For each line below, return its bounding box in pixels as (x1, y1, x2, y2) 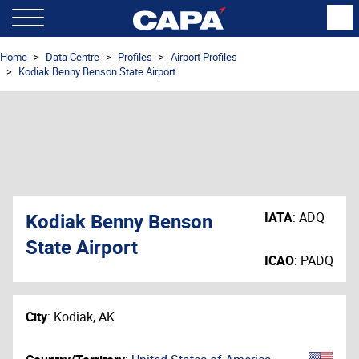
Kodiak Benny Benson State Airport (18, 64, 175, 79)
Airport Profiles (171, 50, 237, 64)
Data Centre (46, 50, 99, 64)
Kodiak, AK (54, 308, 115, 325)
